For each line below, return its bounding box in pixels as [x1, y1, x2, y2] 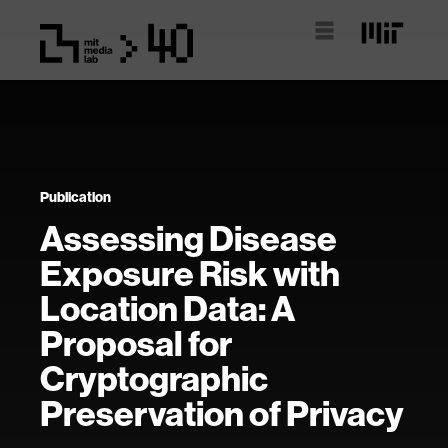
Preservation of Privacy [40, 392, 404, 435]
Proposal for [40, 322, 232, 365]
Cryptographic [40, 357, 268, 400]
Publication [40, 188, 111, 206]
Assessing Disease [40, 217, 337, 260]
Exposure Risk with [40, 252, 340, 295]
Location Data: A [40, 287, 295, 330]
